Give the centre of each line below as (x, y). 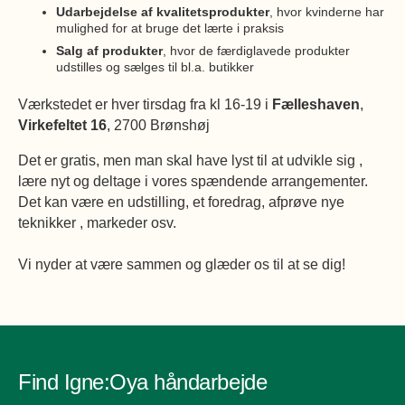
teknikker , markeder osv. (97, 223)
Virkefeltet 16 (62, 125)
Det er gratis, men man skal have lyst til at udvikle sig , (190, 160)
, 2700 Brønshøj (158, 125)
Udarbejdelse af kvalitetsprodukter (163, 12)
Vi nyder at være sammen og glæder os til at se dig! (182, 264)
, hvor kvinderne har (327, 12)
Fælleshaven (316, 104)
